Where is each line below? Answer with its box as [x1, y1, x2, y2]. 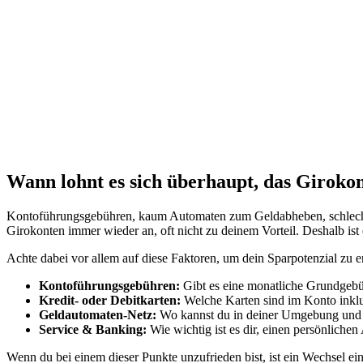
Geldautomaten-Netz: [39, 307, 156, 322]
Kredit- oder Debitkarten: [39, 293, 181, 307]
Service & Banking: [39, 322, 147, 336]
